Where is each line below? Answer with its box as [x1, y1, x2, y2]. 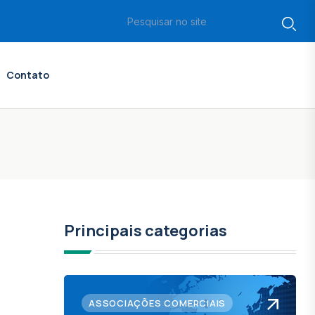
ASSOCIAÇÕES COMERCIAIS [89, 297, 226, 309]
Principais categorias [64, 220, 228, 241]
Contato [6, 68, 49, 82]
